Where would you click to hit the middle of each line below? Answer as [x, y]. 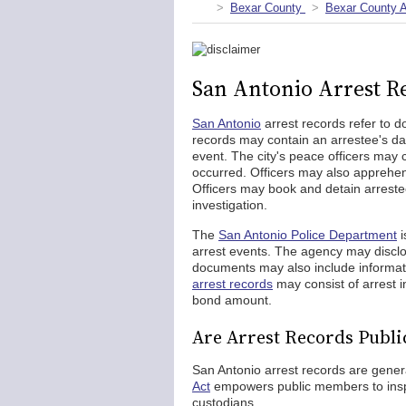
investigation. [232, 205]
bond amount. [232, 300]
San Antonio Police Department [308, 235]
